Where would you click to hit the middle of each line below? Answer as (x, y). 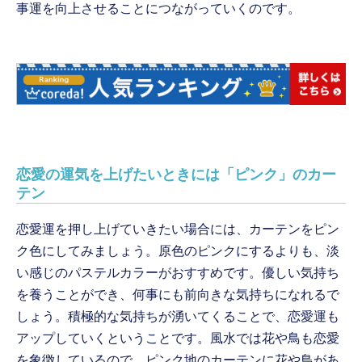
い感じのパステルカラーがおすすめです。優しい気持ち (178, 273)
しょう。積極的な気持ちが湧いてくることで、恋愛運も (178, 317)
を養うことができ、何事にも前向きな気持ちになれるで (178, 295)
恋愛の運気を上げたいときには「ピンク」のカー (177, 175)
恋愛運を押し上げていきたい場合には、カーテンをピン (178, 229)
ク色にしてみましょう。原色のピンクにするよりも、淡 (178, 251)
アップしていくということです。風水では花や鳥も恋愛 (178, 339)
